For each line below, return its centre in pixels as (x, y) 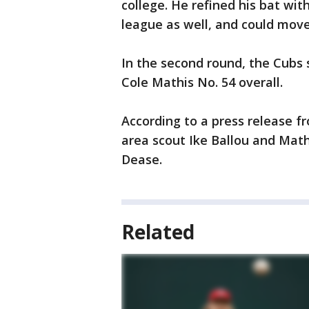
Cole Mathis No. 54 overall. (204, 82)
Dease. (142, 159)
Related (158, 232)
